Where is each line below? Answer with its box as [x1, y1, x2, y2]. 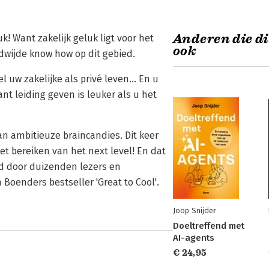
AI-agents [173, 232, 214, 243]
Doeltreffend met [173, 220, 244, 231]
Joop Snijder [173, 206, 216, 215]
